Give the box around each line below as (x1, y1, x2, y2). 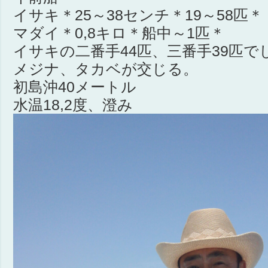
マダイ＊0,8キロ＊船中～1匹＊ (13, 25, 225, 41)
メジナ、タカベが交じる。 (13, 60, 198, 77)
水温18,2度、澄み (13, 96, 133, 113)
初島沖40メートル (13, 78, 136, 95)
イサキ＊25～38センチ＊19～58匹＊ (13, 7, 263, 23)
